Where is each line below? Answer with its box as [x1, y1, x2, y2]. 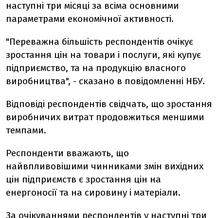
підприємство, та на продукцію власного [6, 62, 186, 73]
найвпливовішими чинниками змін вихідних [6, 161, 203, 172]
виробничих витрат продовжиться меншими [6, 111, 204, 123]
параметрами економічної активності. [6, 13, 174, 24]
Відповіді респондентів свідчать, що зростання [6, 98, 212, 109]
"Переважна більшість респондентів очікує [6, 36, 193, 47]
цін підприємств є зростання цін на [6, 174, 161, 185]
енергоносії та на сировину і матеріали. [6, 187, 181, 198]
